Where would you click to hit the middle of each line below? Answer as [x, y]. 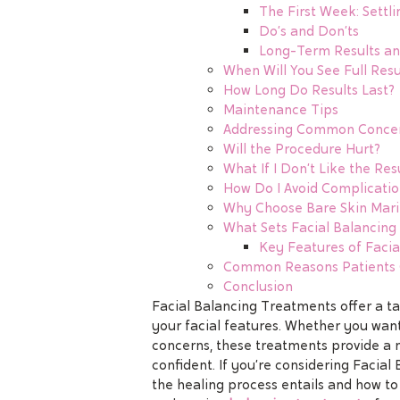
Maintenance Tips [281, 109]
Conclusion [258, 286]
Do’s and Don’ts [309, 31]
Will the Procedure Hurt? [302, 149]
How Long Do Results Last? [309, 90]
